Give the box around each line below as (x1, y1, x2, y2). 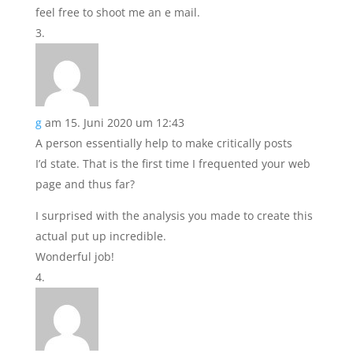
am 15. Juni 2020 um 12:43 (44, 115, 184, 130)
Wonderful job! (35, 249, 114, 264)
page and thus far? (35, 176, 135, 191)
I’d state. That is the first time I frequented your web (35, 156, 310, 171)
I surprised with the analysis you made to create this (35, 208, 313, 223)
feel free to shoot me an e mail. (35, 5, 200, 20)
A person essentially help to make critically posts (35, 136, 292, 150)
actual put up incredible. (35, 229, 166, 243)
